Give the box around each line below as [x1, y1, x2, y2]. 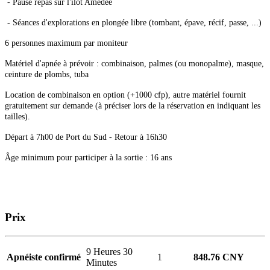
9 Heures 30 [86, 246, 133, 257]
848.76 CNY [193, 251, 244, 262]
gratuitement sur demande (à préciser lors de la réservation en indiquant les [5, 101, 260, 110]
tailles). [5, 111, 30, 121]
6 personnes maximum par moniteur [5, 38, 128, 48]
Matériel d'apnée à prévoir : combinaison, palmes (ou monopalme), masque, [5, 58, 264, 68]
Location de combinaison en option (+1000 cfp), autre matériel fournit [5, 90, 246, 99]
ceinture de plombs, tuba [5, 69, 89, 79]
